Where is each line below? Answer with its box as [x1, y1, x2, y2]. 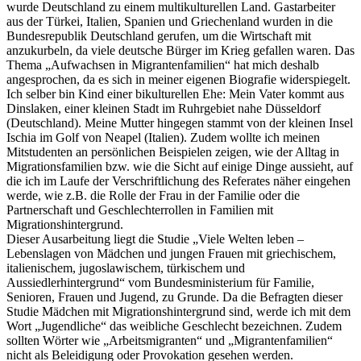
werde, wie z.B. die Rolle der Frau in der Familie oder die [6, 188, 300, 202]
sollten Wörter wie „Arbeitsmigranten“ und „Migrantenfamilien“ [6, 333, 333, 347]
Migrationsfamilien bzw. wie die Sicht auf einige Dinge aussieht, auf [6, 159, 353, 173]
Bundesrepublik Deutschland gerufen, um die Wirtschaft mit [6, 28, 311, 43]
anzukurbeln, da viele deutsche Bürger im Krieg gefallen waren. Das [6, 43, 355, 57]
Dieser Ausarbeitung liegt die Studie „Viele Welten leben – [6, 231, 304, 246]
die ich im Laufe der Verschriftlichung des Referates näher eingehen [6, 173, 351, 188]
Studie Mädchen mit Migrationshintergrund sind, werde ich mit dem [6, 304, 351, 318]
